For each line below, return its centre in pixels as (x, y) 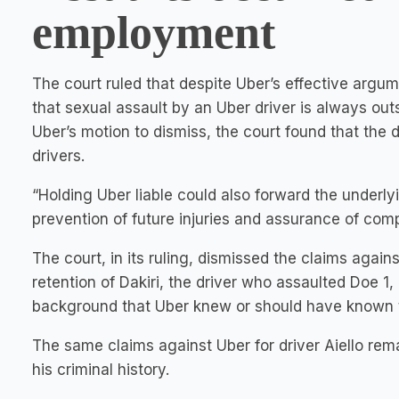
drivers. (58, 156)
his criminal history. (101, 370)
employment (154, 33)
